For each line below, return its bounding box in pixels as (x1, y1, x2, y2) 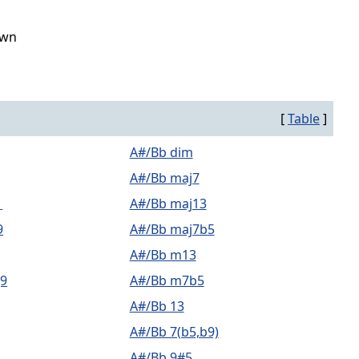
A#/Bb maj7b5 (129, 220, 215, 238)
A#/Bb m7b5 (129, 272, 204, 289)
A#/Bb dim (129, 143, 193, 161)
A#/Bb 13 (129, 297, 184, 315)
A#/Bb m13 (129, 246, 196, 264)
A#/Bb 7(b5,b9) (129, 323, 219, 341)
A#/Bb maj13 (129, 195, 207, 212)
